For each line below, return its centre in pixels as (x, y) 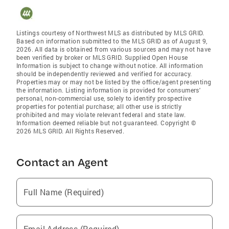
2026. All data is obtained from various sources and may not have (114, 49)
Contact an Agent (62, 163)
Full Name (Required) (64, 192)
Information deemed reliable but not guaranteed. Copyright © (106, 123)
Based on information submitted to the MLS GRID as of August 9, (112, 41)
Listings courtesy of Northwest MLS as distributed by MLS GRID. (110, 33)
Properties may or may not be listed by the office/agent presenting (114, 82)
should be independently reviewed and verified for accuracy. (104, 74)
